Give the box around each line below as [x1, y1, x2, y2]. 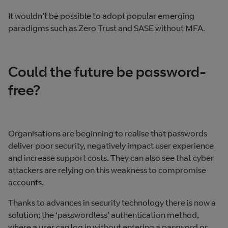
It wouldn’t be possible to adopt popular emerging [8, 11, 194, 21]
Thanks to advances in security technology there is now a [8, 197, 216, 208]
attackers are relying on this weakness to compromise [8, 164, 206, 175]
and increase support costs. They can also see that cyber [8, 152, 214, 163]
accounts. [8, 177, 45, 187]
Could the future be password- [8, 62, 206, 80]
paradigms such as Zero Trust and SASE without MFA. [8, 23, 205, 34]
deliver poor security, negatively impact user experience [8, 140, 214, 151]
